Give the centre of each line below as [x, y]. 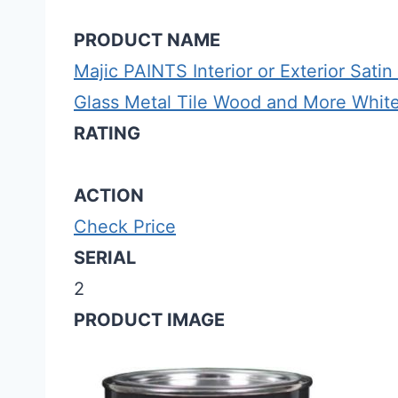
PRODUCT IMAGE [149, 320]
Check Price [125, 227]
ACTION [109, 196]
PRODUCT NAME [147, 40]
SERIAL [105, 258]
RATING [107, 134]
